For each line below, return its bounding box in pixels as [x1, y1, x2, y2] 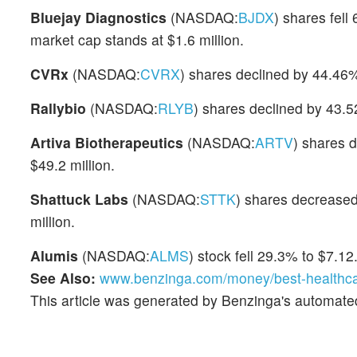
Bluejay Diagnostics [30, 7, 167, 27]
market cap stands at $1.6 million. [30, 29, 244, 49]
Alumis [30, 245, 78, 265]
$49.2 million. [30, 155, 115, 175]
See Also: [30, 268, 96, 288]
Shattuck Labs [30, 189, 128, 209]
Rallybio [30, 98, 86, 118]
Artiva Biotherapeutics [30, 132, 183, 152]
